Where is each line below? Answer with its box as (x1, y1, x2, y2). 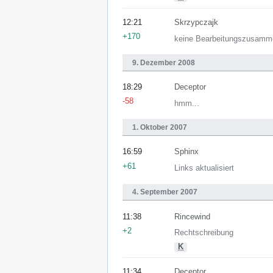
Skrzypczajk (174, 18, 218, 27)
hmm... (174, 99, 199, 108)
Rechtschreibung (174, 229, 233, 238)
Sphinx (174, 147, 199, 157)
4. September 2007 (132, 188, 197, 197)
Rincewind (174, 212, 210, 221)
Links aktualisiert (174, 164, 234, 173)
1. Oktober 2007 (132, 123, 187, 132)
